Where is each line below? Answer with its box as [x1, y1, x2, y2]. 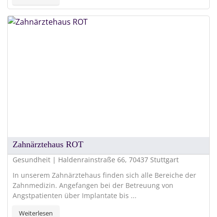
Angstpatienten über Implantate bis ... [13, 190, 137, 200]
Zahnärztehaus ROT [13, 139, 83, 149]
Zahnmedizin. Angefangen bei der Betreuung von [13, 180, 173, 190]
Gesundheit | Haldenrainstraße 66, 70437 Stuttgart [13, 155, 179, 164]
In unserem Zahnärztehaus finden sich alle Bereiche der [13, 170, 196, 180]
